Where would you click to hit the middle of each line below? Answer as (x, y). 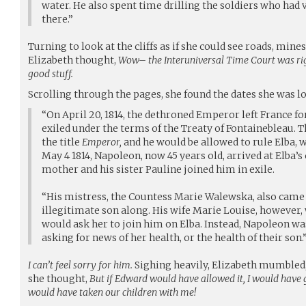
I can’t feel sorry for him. (80, 265)
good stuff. (51, 73)
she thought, (59, 278)
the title (62, 142)
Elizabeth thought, (73, 60)
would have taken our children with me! (112, 292)
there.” (57, 19)
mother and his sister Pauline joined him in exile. (158, 169)
